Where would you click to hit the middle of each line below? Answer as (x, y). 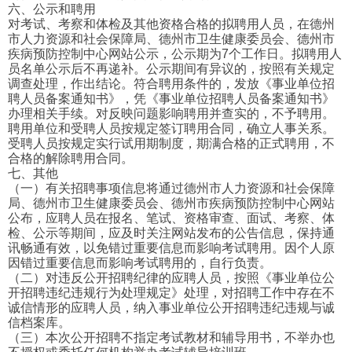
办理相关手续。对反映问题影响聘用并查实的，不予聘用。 (171, 114)
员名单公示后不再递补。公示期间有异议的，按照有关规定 (171, 69)
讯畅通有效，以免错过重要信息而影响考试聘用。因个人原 (171, 248)
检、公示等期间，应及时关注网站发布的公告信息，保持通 (171, 233)
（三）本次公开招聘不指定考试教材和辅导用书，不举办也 (171, 338)
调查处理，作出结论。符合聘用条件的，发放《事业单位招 (171, 84)
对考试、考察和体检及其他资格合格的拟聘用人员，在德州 (171, 24)
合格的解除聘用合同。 (71, 159)
